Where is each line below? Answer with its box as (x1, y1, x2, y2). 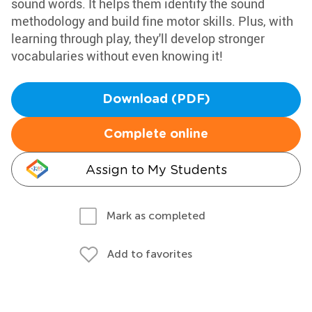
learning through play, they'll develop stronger (11, 30, 265, 47)
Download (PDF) (102, 93, 210, 106)
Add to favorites (107, 247, 192, 260)
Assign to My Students (85, 162, 227, 177)
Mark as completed (107, 209, 205, 222)
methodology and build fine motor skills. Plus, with (11, 13, 293, 29)
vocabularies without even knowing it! (11, 47, 223, 64)
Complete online (104, 128, 208, 141)
